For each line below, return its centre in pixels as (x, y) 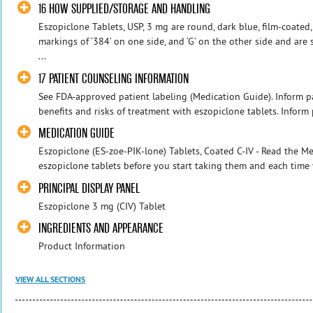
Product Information (82, 246)
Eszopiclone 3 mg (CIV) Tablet (102, 206)
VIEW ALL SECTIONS (50, 280)
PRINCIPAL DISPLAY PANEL (89, 188)
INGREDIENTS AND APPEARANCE (101, 228)
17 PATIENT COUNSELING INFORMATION (114, 78)
